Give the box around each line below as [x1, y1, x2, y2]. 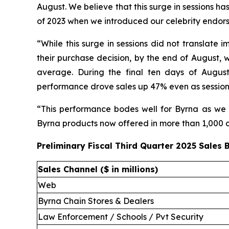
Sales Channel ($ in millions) [38, 164, 158, 174]
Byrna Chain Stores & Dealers [38, 195, 154, 206]
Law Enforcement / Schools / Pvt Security [38, 211, 203, 222]
